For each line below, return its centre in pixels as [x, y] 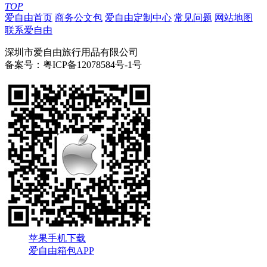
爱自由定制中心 [138, 17]
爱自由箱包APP [61, 250]
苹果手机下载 [57, 238]
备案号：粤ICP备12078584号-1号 [73, 64]
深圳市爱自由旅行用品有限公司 [72, 52]
